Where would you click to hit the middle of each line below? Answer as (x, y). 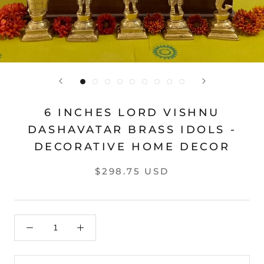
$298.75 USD (132, 171)
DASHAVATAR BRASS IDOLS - (132, 130)
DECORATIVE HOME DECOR (132, 147)
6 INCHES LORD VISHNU (132, 113)
